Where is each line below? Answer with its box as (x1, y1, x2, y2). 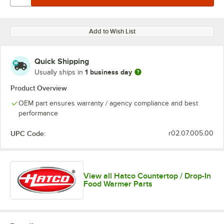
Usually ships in (34, 68, 85, 76)
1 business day (85, 67, 132, 76)
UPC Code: (10, 129, 45, 137)
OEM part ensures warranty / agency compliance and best (18, 99, 198, 107)
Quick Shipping (34, 57, 89, 66)
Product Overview (10, 84, 67, 92)
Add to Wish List (88, 27, 135, 35)
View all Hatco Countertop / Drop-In (83, 171, 211, 181)
